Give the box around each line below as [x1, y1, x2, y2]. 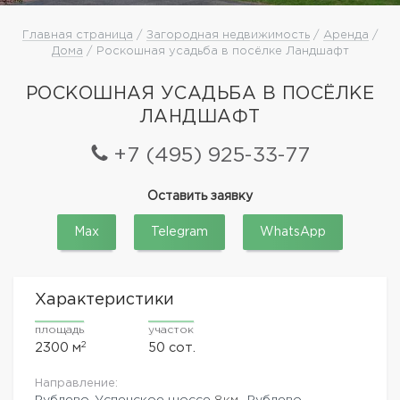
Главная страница [21, 29, 133, 40]
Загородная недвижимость [146, 29, 310, 40]
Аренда [322, 29, 369, 40]
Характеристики [35, 292, 174, 307]
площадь [35, 324, 84, 335]
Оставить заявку [147, 190, 253, 202]
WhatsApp [260, 226, 326, 237]
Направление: [35, 378, 118, 388]
